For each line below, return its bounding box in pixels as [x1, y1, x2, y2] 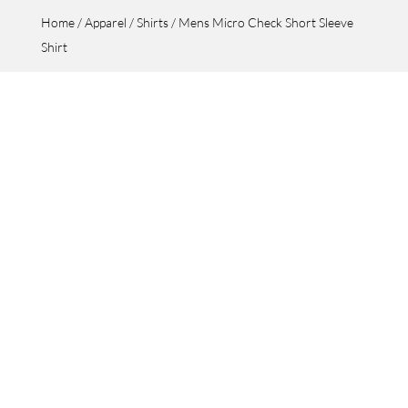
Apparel [84, 15, 127, 30]
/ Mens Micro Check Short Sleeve [168, 15, 353, 30]
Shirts [136, 15, 168, 30]
